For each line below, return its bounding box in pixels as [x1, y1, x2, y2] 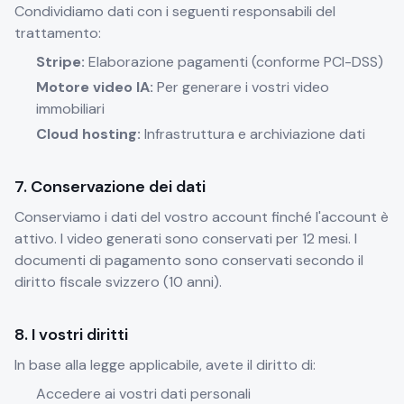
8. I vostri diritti [14, 324, 128, 345]
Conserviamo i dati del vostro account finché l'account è [14, 207, 389, 226]
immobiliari [36, 99, 105, 118]
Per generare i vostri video [153, 78, 329, 96]
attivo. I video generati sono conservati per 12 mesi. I [14, 229, 357, 248]
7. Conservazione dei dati [14, 176, 206, 197]
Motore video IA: [36, 78, 153, 96]
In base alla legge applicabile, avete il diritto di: [14, 355, 316, 374]
